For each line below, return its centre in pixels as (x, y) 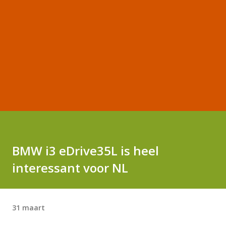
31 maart (29, 207)
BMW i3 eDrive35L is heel (86, 151)
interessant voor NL (70, 168)
